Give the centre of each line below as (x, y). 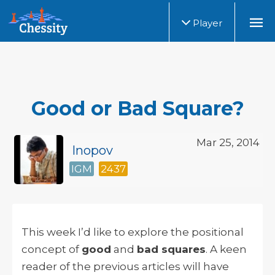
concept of (52, 249)
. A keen (226, 249)
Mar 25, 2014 (228, 142)
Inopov (92, 150)
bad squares (171, 249)
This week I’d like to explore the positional (133, 232)
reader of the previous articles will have (125, 266)
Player (206, 23)
